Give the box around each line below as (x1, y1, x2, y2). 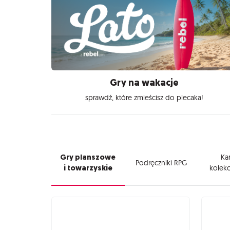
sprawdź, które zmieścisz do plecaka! (85, 92, 203, 102)
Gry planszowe (60, 152, 116, 163)
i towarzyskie (63, 163, 112, 174)
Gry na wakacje (109, 76, 179, 89)
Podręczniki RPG (135, 158, 187, 167)
